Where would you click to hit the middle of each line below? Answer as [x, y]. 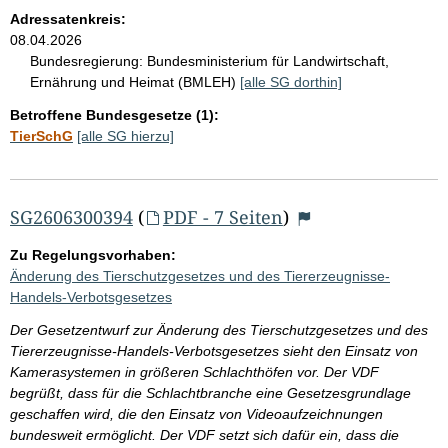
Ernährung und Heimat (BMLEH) [135, 81]
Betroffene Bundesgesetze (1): [114, 114]
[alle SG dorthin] [291, 81]
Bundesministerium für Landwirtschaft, [268, 60]
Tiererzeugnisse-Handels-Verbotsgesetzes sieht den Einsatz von [214, 350]
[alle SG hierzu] [125, 135]
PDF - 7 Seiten [222, 216]
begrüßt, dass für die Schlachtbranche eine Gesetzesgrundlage [210, 392]
